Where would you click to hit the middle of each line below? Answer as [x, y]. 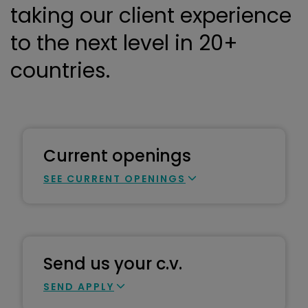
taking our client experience [151, 16]
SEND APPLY [79, 287]
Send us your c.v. [113, 264]
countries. [60, 71]
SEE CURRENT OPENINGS [114, 179]
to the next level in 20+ [124, 43]
